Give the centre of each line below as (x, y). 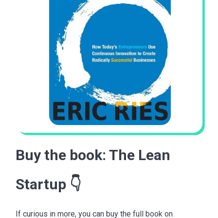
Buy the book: (62, 155)
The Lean (140, 155)
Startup (41, 184)
